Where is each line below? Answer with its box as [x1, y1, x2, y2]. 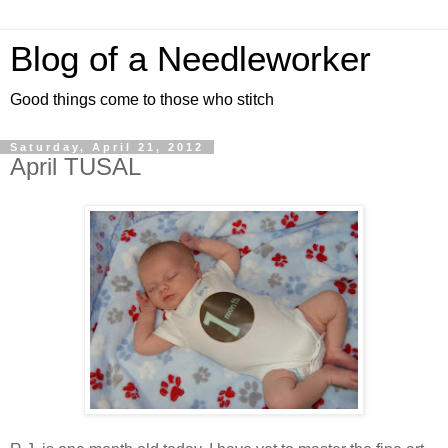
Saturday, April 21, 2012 [10, 141, 204, 153]
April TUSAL [10, 153, 141, 180]
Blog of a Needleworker [10, 40, 371, 78]
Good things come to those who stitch [10, 91, 274, 108]
